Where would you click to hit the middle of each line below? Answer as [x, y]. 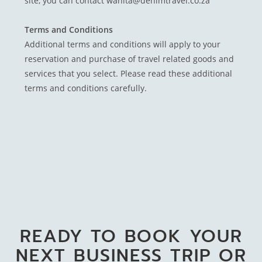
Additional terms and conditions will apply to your [123, 44]
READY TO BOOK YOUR [131, 236]
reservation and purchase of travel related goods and [130, 59]
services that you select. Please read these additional [129, 74]
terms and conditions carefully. [86, 88]
